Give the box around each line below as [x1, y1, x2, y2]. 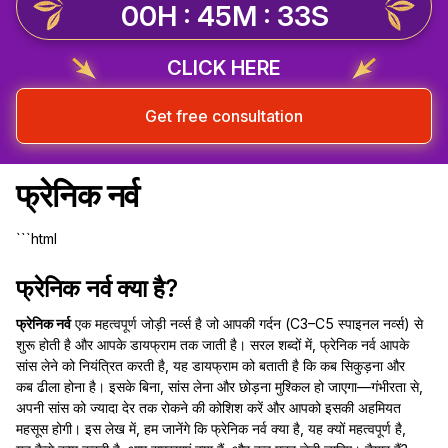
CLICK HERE [167, 56, 281, 80]
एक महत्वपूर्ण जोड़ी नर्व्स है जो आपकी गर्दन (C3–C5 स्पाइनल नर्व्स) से [71, 315, 423, 332]
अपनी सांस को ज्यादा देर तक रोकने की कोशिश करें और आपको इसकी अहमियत [16, 399, 401, 416]
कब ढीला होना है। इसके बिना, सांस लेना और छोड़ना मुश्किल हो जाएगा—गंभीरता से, [16, 378, 423, 395]
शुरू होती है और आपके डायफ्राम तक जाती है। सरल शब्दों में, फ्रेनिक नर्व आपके [16, 336, 409, 353]
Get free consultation [145, 105, 303, 126]
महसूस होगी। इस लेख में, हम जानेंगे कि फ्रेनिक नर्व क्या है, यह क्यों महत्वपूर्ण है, [16, 420, 406, 437]
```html [16, 230, 57, 247]
